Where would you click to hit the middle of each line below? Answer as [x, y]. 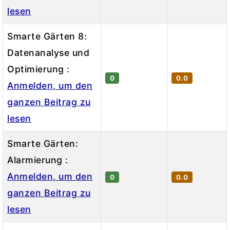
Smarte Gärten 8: [47, 36]
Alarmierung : [38, 160]
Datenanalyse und [48, 52]
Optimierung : [39, 69]
